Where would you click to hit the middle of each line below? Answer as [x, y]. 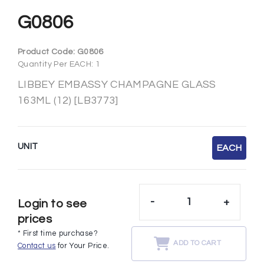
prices [35, 220]
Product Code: [48, 52]
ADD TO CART [197, 243]
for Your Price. [82, 246]
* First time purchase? [58, 234]
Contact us [37, 246]
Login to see [52, 204]
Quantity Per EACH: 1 [59, 64]
